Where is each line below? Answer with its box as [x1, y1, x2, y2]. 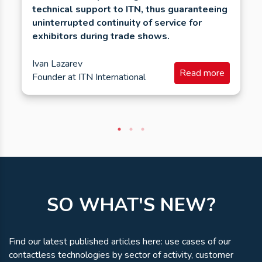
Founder [32, 70, 65, 84]
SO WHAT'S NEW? [46, 192, 216, 218]
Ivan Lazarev [32, 57, 82, 70]
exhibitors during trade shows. [32, 29, 170, 43]
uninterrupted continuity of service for [32, 16, 202, 29]
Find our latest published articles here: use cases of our [9, 235, 231, 249]
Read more [180, 66, 225, 80]
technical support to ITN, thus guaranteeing [32, 2, 227, 16]
